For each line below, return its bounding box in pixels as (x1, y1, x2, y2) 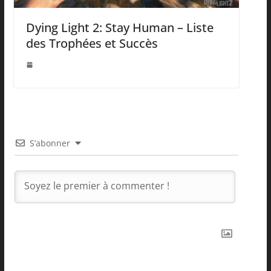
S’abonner (29, 137, 70, 149)
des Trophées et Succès (25, 34, 158, 51)
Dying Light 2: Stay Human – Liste (25, 19, 214, 36)
